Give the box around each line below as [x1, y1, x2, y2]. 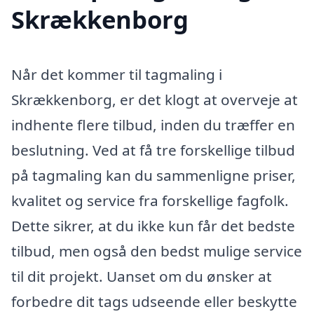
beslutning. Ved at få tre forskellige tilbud [11, 140, 295, 161]
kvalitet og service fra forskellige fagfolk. [11, 191, 289, 211]
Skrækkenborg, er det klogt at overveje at [11, 90, 298, 110]
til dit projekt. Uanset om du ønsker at [11, 266, 272, 287]
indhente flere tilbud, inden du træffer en [11, 115, 295, 135]
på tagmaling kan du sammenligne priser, [11, 165, 296, 186]
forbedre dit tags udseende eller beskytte [11, 292, 297, 312]
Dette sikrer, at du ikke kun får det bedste [11, 216, 295, 236]
